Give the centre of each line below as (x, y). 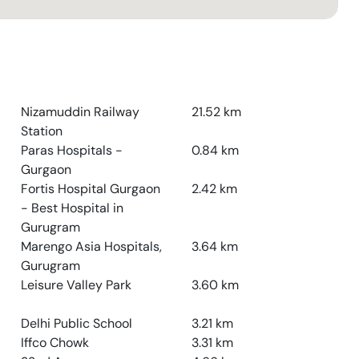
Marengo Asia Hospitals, (91, 246)
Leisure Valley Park (76, 285)
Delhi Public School (76, 323)
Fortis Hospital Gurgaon (90, 189)
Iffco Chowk (54, 343)
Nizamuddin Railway (80, 112)
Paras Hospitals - (71, 150)
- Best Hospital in (72, 208)
